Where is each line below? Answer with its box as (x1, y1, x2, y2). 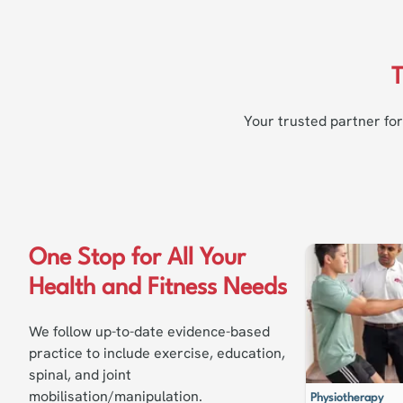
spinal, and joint (29, 365, 131, 384)
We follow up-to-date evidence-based (29, 322, 270, 341)
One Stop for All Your (29, 246, 246, 270)
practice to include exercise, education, (29, 344, 285, 363)
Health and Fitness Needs (29, 276, 287, 300)
